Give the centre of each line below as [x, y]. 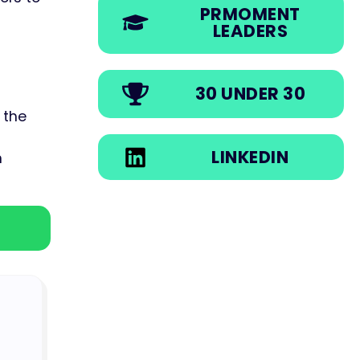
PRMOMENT [250, 14]
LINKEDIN [250, 157]
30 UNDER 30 [250, 94]
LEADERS [250, 31]
